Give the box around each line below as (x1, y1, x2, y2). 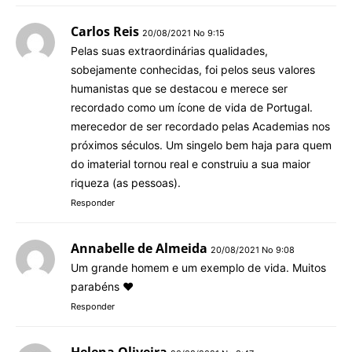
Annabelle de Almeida (71, 239, 207, 257)
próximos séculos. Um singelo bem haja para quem (71, 137, 332, 152)
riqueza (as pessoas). (71, 175, 181, 189)
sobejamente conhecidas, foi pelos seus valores (71, 62, 315, 76)
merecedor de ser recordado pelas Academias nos (71, 119, 330, 133)
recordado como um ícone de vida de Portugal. (71, 100, 313, 114)
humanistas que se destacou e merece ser (71, 81, 288, 95)
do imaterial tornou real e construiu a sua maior (71, 156, 310, 170)
